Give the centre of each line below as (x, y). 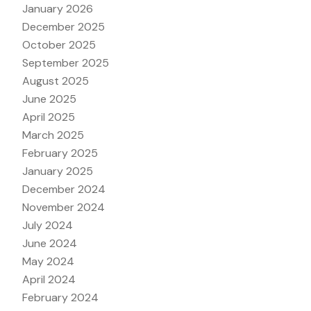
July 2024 (48, 225)
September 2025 (66, 62)
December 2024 (64, 189)
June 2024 (50, 243)
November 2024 (64, 207)
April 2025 (49, 117)
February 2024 (60, 297)
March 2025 (53, 135)
